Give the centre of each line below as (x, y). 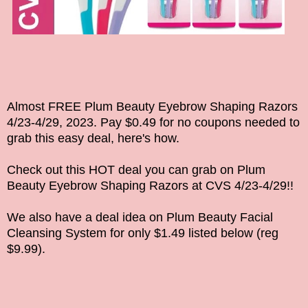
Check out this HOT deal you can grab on (122, 170)
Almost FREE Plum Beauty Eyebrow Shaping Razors (152, 107)
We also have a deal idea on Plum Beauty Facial (140, 218)
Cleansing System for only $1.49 (96, 233)
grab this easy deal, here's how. (93, 139)
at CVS (213, 186)
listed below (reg (232, 233)
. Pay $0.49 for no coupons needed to (197, 123)
